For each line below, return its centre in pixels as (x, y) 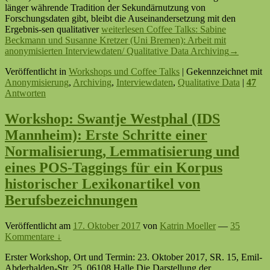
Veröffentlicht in (36, 72)
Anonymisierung (37, 83)
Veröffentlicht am (39, 225)
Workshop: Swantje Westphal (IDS (112, 118)
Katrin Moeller (188, 225)
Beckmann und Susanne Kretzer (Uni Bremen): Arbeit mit (115, 40)
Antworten (25, 93)
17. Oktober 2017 (107, 225)
